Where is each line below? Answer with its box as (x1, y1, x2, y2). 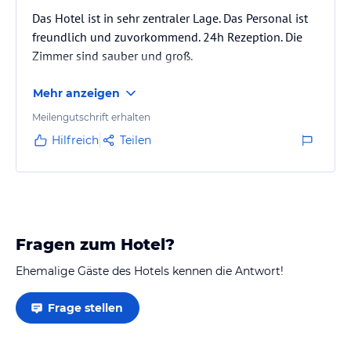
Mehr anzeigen (33, 85, 120, 100)
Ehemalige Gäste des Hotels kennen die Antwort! (16, 263, 284, 278)
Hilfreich (52, 132, 99, 147)
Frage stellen (48, 300, 123, 315)
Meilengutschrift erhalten (32, 110, 150, 123)
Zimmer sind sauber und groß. (32, 47, 193, 63)
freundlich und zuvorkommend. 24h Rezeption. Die (32, 28, 302, 45)
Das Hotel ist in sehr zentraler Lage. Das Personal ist (32, 9, 308, 26)
